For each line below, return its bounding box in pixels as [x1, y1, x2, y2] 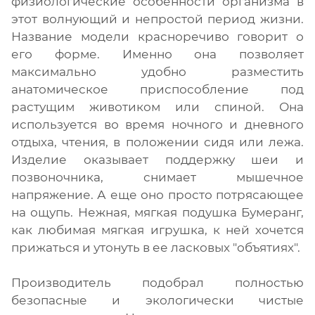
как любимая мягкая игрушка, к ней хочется [11, 222, 304, 237]
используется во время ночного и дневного [11, 117, 304, 131]
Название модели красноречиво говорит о [11, 29, 304, 44]
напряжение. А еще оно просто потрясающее [11, 187, 304, 202]
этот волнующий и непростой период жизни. [11, 11, 304, 26]
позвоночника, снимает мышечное [11, 169, 304, 184]
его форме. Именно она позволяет [11, 46, 304, 61]
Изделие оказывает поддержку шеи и [11, 152, 304, 167]
